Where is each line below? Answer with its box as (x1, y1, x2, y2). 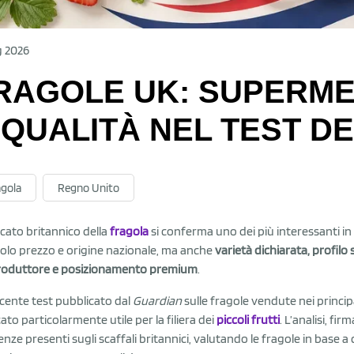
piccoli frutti (217, 311, 280, 327)
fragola (110, 223, 149, 239)
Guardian (133, 292, 182, 308)
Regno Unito (58, 180, 119, 195)
